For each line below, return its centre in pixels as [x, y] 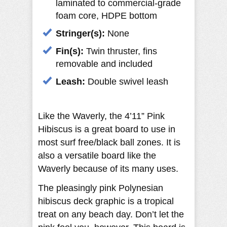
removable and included [104, 64]
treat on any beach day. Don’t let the [111, 214]
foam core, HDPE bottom [106, 15]
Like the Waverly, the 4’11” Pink [101, 116]
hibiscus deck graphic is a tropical [106, 201]
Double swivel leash [128, 81]
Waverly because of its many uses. [108, 168]
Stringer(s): [80, 33]
